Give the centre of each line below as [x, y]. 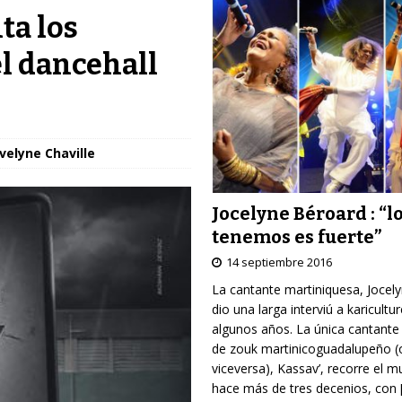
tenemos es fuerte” [296, 236]
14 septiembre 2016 [279, 262]
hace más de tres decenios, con [306, 388]
